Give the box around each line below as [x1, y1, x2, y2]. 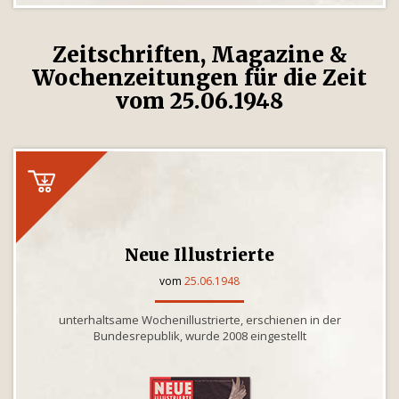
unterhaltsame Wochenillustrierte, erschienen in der [58, 312, 341, 328]
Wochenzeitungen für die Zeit [32, 64, 367, 92]
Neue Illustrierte [125, 244, 274, 265]
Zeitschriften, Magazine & [52, 41, 347, 69]
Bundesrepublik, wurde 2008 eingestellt [93, 328, 306, 344]
